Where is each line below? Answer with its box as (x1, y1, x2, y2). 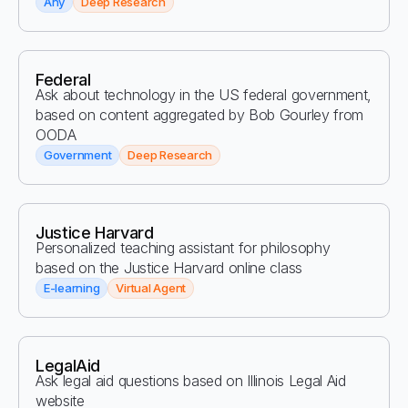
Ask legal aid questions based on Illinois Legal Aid (36, 372, 346, 390)
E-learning (44, 280, 100, 295)
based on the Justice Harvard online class (36, 259, 302, 277)
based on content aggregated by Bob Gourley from (36, 106, 363, 124)
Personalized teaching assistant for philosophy (36, 239, 331, 257)
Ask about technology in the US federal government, (36, 86, 372, 104)
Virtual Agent (116, 280, 187, 295)
